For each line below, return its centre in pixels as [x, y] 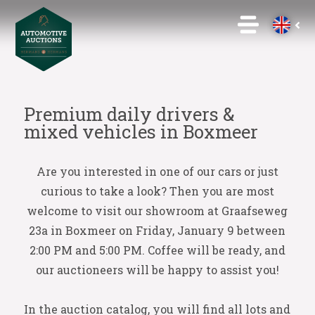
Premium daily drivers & [129, 114]
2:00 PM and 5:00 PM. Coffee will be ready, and [157, 250]
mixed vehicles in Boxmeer [141, 131]
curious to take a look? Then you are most [157, 191]
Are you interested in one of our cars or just [157, 171]
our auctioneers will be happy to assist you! [157, 270]
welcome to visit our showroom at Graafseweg [157, 211]
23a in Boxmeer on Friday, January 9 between [157, 230]
